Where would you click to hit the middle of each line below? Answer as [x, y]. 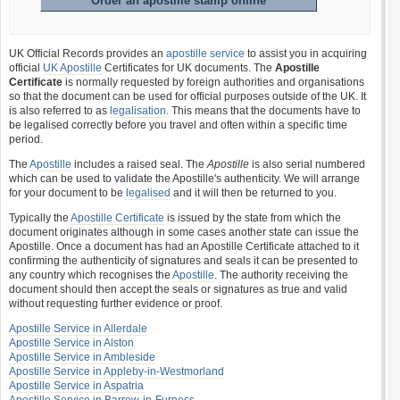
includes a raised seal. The [139, 164]
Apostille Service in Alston [71, 343]
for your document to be [67, 193]
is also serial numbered [307, 164]
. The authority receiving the [281, 275]
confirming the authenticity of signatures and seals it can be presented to [183, 261]
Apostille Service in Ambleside [82, 357]
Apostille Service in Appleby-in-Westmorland [117, 371]
